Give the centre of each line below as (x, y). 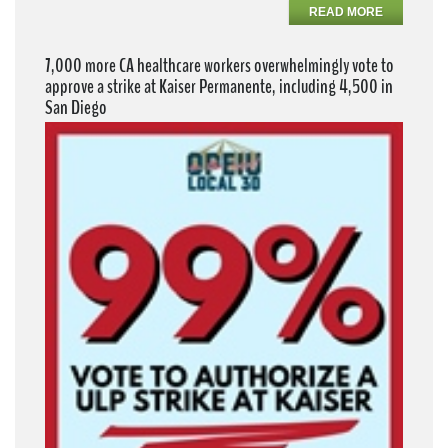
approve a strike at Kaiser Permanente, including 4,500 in (219, 87)
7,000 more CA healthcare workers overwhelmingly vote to (219, 66)
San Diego (76, 108)
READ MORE (346, 12)
